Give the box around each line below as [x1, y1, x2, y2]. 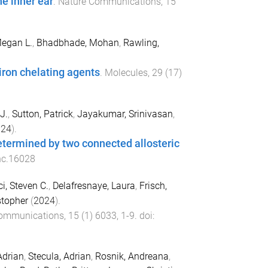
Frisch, [139, 179, 167, 191]
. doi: [134, 209, 154, 221]
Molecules [104, 66, 148, 78]
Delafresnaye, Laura [52, 179, 135, 191]
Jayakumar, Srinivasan [77, 108, 173, 120]
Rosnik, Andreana [95, 251, 169, 263]
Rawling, [123, 36, 159, 48]
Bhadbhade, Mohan [36, 36, 119, 48]
